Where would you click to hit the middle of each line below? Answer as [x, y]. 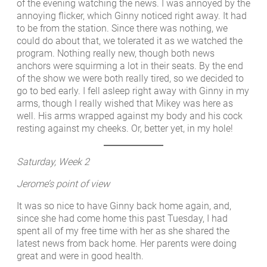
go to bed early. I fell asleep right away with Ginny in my [133, 91]
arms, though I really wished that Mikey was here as [125, 104]
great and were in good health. [80, 256]
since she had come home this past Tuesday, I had [122, 219]
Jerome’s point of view [63, 184]
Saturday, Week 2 [53, 162]
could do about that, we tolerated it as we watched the [130, 41]
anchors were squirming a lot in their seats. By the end [130, 66]
